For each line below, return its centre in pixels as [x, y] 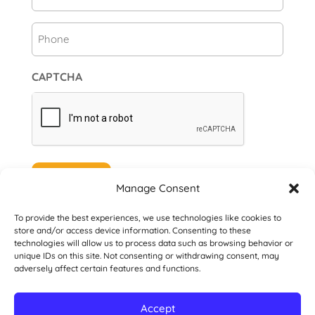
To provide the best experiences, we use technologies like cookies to [148, 218]
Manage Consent [157, 188]
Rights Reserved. [157, 277]
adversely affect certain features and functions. [107, 268]
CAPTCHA [57, 77]
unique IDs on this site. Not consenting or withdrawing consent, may [147, 256]
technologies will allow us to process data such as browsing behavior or [154, 243]
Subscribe [71, 175]
